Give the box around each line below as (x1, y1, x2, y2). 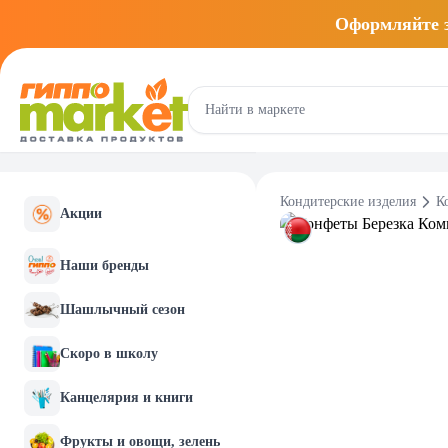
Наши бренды (60, 258, 149, 273)
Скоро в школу (60, 346, 158, 361)
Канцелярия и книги (60, 390, 193, 405)
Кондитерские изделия (280, 194, 416, 209)
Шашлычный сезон (60, 302, 185, 317)
